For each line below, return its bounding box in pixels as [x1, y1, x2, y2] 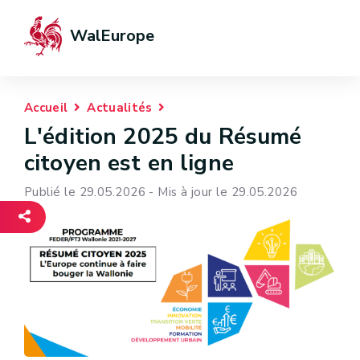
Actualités [87, 100, 153, 116]
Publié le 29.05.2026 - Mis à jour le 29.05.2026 [24, 184, 298, 201]
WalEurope [70, 25, 154, 47]
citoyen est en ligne [24, 148, 234, 178]
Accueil [24, 100, 68, 116]
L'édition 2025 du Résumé [24, 121, 302, 152]
